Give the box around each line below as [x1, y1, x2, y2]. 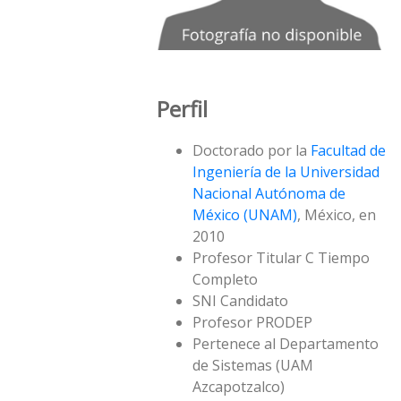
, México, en [297, 205, 376, 226]
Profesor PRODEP [192, 312, 312, 333]
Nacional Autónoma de [192, 183, 346, 204]
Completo [192, 269, 258, 290]
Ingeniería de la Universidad [192, 162, 380, 183]
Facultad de [311, 141, 386, 161]
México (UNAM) [192, 205, 297, 226]
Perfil [157, 94, 208, 124]
